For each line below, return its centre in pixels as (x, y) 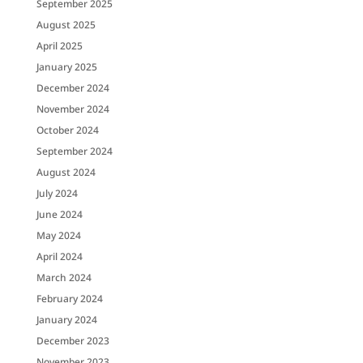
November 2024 (73, 109)
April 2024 (59, 257)
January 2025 (66, 67)
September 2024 (74, 152)
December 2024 (73, 88)
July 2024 (57, 194)
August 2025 (66, 25)
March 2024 (64, 278)
